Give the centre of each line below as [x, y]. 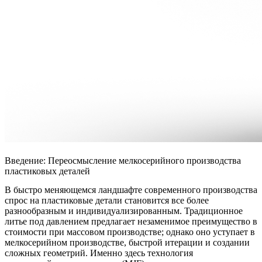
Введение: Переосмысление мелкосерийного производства [123, 161]
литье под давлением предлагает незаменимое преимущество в [131, 222]
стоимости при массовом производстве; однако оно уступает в [130, 232]
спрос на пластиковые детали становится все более [107, 201]
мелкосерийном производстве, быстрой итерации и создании [127, 243]
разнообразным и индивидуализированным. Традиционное [124, 211]
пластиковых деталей [47, 171]
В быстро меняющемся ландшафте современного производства [131, 190]
